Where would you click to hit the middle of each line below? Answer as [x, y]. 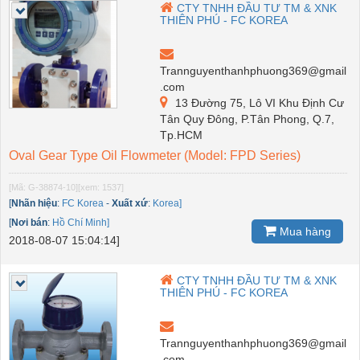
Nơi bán [29, 222]
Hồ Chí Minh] [81, 222]
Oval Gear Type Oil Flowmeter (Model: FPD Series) [155, 155]
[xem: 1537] [101, 187]
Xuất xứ [130, 203]
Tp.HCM [182, 135]
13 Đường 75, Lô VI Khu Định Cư [258, 102]
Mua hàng [304, 231]
